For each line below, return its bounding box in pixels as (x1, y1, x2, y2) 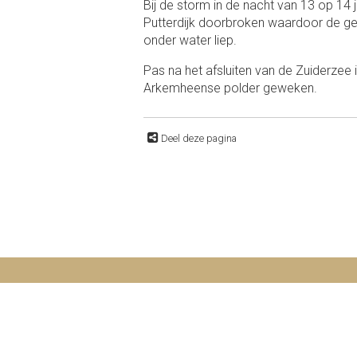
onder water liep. (143, 32, 237, 48)
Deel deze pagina (160, 131, 237, 144)
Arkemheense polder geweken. (143, 80, 317, 96)
